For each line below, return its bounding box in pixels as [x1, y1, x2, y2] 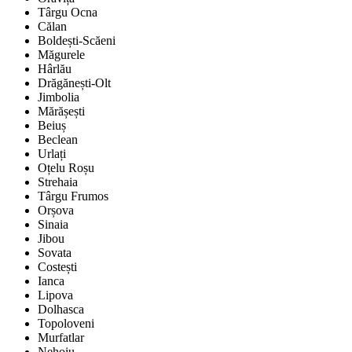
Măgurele [38, 48, 85, 62]
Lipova [38, 288, 73, 302]
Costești [38, 260, 77, 274]
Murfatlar [38, 331, 84, 345]
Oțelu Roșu [38, 161, 94, 175]
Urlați [38, 147, 66, 161]
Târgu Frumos [38, 189, 108, 203]
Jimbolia [38, 90, 79, 104]
